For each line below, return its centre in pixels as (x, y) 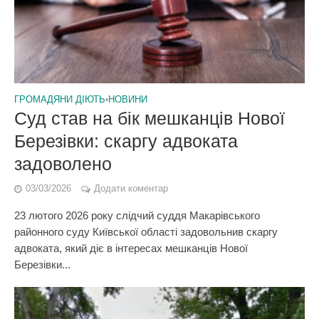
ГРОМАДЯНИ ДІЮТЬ (60, 100)
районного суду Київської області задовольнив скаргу (146, 232)
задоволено (63, 164)
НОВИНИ (128, 100)
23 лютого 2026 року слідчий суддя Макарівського (137, 215)
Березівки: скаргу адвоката (126, 141)
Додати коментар (131, 189)
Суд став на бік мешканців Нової (150, 118)
